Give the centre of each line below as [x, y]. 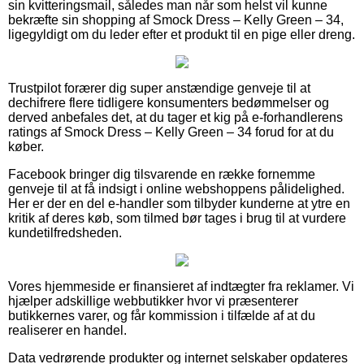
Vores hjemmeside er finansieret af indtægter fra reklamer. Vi [181, 286]
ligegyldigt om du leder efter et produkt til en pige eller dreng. [182, 34]
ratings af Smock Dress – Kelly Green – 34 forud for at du [171, 132]
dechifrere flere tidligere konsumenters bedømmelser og [169, 102]
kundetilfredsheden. [65, 232]
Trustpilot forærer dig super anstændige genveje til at [159, 88]
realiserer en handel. [67, 330]
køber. [26, 146]
